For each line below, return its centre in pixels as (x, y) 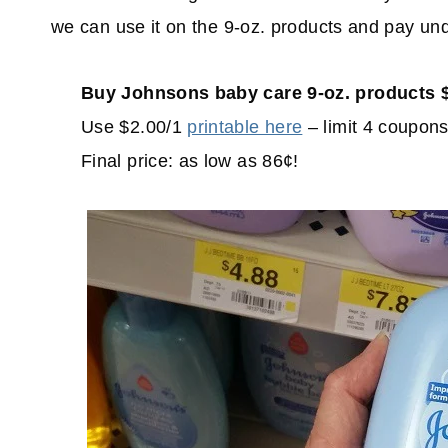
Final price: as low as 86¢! (190, 161)
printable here (245, 127)
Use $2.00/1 (134, 127)
